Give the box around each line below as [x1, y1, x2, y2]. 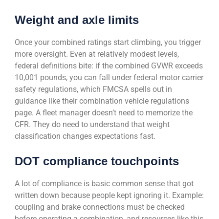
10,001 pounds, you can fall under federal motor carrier [15, 73, 203, 83]
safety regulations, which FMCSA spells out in [15, 85, 172, 94]
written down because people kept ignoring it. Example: [15, 191, 204, 200]
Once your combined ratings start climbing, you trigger [15, 38, 201, 47]
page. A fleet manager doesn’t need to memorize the [15, 108, 193, 118]
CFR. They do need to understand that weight [15, 120, 170, 130]
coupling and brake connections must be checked [15, 202, 185, 212]
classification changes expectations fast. [15, 131, 155, 141]
